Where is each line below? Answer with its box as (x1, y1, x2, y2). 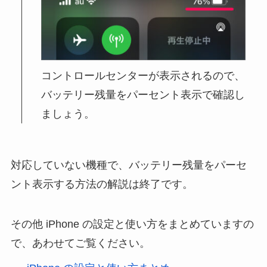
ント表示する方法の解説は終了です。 (10, 178, 193, 190)
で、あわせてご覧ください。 (10, 237, 150, 250)
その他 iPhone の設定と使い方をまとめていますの (10, 218, 254, 231)
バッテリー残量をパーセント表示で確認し (41, 88, 246, 101)
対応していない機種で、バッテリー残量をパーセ (10, 159, 247, 171)
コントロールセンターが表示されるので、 (41, 69, 246, 82)
